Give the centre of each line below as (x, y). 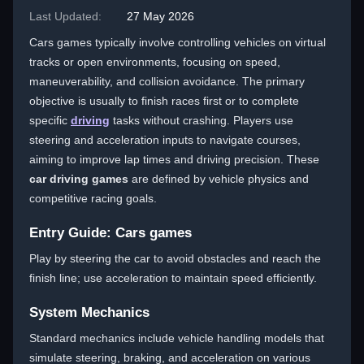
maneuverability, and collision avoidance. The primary (167, 81)
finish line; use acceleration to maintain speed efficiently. (173, 278)
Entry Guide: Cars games (110, 233)
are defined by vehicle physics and (219, 179)
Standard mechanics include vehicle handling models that (177, 338)
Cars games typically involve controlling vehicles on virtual (178, 42)
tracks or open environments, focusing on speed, (155, 62)
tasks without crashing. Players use (201, 120)
